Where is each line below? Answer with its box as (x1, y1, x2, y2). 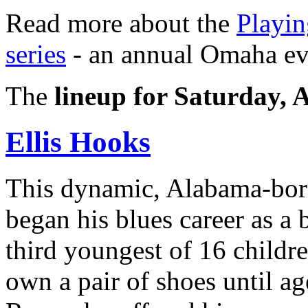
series (5, 38, 66, 69)
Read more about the (5, 8, 236, 38)
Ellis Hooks (5, 125, 151, 158)
